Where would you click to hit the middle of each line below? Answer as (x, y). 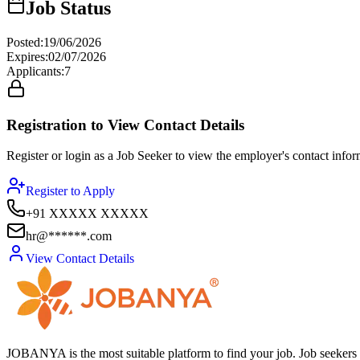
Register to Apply (70, 191)
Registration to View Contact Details (125, 125)
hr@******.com (69, 236)
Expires (26, 56)
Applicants (34, 71)
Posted (23, 42)
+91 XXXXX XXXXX (87, 214)
